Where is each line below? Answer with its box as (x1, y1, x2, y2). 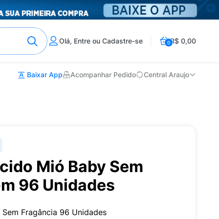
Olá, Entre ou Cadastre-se (59, 37, 143, 45)
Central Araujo (144, 70, 189, 79)
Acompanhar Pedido (70, 70, 136, 79)
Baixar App (25, 70, 63, 79)
